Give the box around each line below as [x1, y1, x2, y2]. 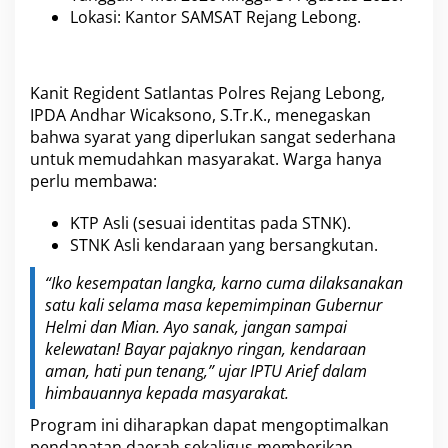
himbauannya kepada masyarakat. [45, 382, 289, 405]
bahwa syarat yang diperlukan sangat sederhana [30, 125, 396, 148]
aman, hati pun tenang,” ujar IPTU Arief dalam [45, 360, 367, 383]
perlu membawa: [30, 169, 157, 192]
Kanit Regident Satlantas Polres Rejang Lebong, [30, 81, 385, 104]
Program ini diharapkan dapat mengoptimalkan [30, 414, 389, 437]
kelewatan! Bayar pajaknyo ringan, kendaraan [45, 338, 366, 361]
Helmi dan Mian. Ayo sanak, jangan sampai [45, 316, 347, 339]
